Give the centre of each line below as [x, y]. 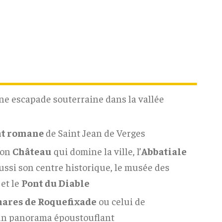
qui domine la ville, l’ [96, 151]
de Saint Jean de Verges [95, 132]
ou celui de [121, 201]
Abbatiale [164, 151]
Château [32, 151]
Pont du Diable [55, 182]
